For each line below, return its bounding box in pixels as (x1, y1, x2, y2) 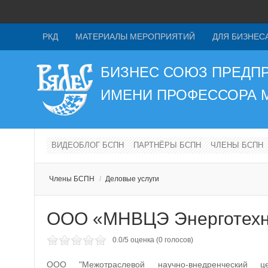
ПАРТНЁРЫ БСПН (133, 141, 201, 150)
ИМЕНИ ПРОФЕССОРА (100, 87, 257, 103)
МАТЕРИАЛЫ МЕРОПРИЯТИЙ (75, 32, 195, 41)
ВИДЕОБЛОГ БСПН (51, 141, 124, 150)
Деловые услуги (105, 175, 159, 183)
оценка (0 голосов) (129, 236, 193, 244)
